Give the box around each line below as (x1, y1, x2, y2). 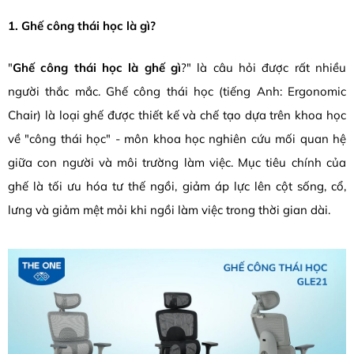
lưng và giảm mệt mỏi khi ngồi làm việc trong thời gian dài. (8, 201, 330, 217)
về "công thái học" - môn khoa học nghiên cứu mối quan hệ (8, 130, 346, 146)
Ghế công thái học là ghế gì (13, 59, 181, 75)
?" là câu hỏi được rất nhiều (181, 59, 346, 75)
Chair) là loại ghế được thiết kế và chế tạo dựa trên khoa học (8, 107, 346, 122)
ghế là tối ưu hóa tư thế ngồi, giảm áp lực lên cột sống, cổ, (8, 178, 346, 194)
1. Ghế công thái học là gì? (8, 18, 156, 34)
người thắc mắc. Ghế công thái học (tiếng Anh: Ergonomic (8, 83, 346, 99)
